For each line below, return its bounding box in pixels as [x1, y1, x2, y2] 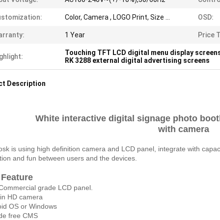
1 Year [65, 31, 85, 39]
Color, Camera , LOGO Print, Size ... [65, 13, 170, 21]
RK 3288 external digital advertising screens [65, 56, 210, 64]
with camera [158, 124, 209, 134]
